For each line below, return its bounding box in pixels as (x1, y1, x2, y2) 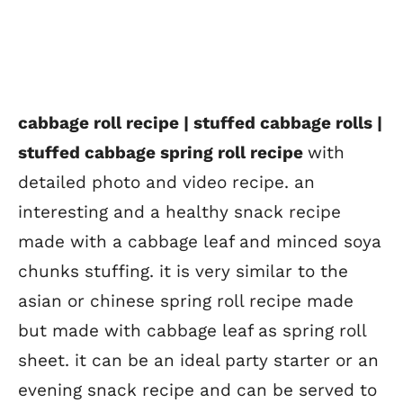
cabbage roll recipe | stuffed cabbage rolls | (18, 112, 382, 133)
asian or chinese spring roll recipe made (18, 290, 354, 311)
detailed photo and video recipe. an (18, 171, 315, 193)
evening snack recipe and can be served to (18, 379, 377, 400)
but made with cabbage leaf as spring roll (18, 319, 366, 341)
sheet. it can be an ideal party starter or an (18, 349, 379, 371)
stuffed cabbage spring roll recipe (18, 141, 308, 163)
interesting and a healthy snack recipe (18, 201, 341, 222)
